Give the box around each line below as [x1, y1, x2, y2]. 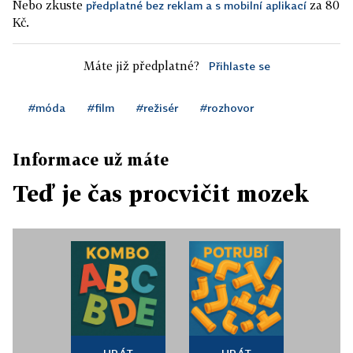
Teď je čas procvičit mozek [13, 180, 309, 207]
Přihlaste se [208, 59, 270, 73]
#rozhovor [200, 101, 254, 115]
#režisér [136, 101, 178, 115]
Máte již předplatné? [83, 58, 199, 73]
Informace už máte [13, 150, 169, 169]
